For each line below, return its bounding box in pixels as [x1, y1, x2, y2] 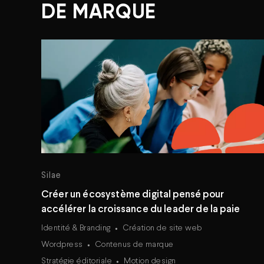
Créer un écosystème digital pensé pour [41, 190, 225, 200]
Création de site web [122, 224, 202, 232]
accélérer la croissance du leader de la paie [41, 204, 240, 214]
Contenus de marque [94, 240, 174, 249]
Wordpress [41, 240, 83, 249]
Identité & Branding [41, 224, 111, 232]
